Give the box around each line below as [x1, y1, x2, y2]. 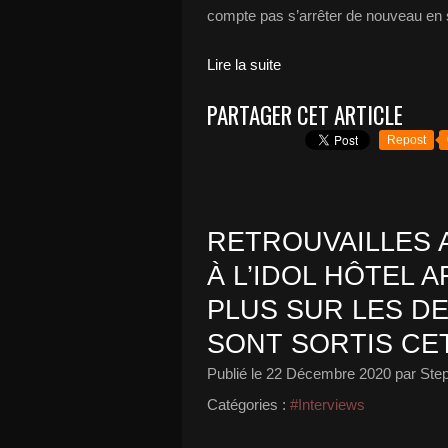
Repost [387, 133, 426, 147]
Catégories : [207, 396, 286, 413]
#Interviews [290, 396, 365, 413]
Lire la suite [207, 56, 281, 73]
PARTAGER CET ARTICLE [207, 98, 403, 132]
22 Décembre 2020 [266, 365, 391, 382]
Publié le [207, 365, 266, 382]
